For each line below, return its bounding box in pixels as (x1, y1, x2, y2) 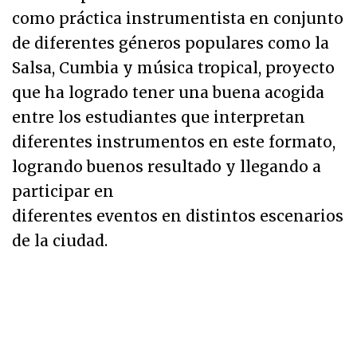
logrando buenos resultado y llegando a (12, 157, 321, 176)
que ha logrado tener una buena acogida (12, 83, 324, 102)
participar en (12, 182, 114, 201)
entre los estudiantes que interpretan (12, 108, 305, 127)
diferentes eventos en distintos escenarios (12, 206, 343, 226)
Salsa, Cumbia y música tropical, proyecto (12, 58, 335, 77)
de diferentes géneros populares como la (12, 33, 329, 53)
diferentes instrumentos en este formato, (12, 132, 335, 151)
